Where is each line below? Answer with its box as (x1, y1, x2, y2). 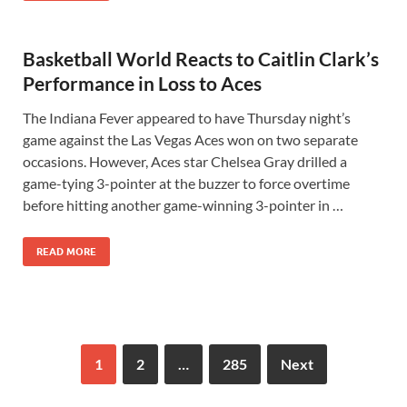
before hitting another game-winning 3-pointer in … (23, 196, 343, 213)
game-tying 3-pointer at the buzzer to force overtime (23, 174, 350, 192)
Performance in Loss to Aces (23, 72, 262, 94)
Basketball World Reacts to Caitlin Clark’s (23, 47, 379, 70)
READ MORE (36, 245, 96, 258)
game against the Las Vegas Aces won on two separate (23, 131, 358, 148)
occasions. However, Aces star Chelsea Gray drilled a (23, 153, 347, 170)
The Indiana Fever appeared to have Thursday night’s (23, 109, 351, 126)
